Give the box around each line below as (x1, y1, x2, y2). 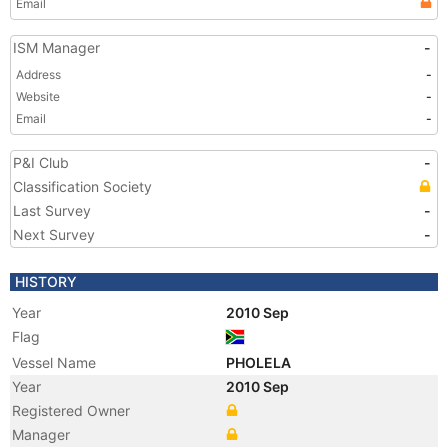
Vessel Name (12, 354, 96, 371)
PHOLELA (226, 354, 294, 371)
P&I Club (13, 154, 69, 171)
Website (16, 89, 60, 104)
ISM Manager (13, 39, 100, 56)
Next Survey (13, 226, 95, 243)
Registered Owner (12, 402, 130, 419)
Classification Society (13, 178, 152, 195)
